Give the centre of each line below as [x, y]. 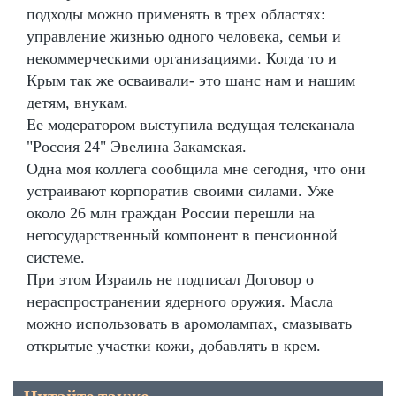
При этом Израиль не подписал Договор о [170, 279]
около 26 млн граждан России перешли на [171, 213]
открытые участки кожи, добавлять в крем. [174, 345]
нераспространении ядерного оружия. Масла [180, 301]
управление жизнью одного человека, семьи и [184, 36]
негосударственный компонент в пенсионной [182, 235]
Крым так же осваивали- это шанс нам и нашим [191, 80]
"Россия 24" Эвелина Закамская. [137, 146]
